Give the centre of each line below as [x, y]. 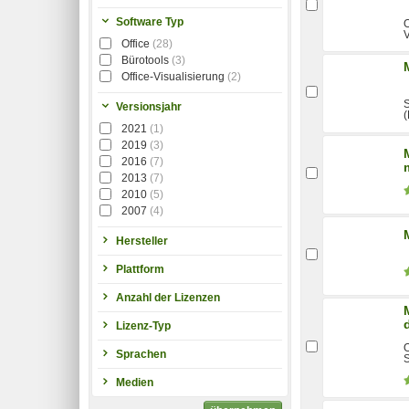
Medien [135, 382]
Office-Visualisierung [173, 76]
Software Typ [150, 21]
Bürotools [145, 60]
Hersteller [142, 241]
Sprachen [141, 354]
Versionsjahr [149, 106]
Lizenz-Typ [143, 325]
